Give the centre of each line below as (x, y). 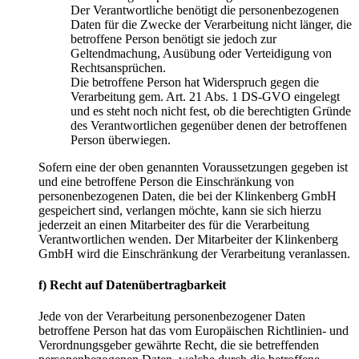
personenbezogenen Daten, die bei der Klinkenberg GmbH (188, 196)
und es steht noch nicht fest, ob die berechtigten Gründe (211, 111)
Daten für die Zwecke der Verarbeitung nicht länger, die (211, 24)
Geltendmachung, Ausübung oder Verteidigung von (201, 53)
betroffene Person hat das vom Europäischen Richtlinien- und (194, 331)
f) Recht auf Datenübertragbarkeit (132, 285)
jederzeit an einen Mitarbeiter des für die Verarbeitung (174, 224)
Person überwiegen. (121, 139)
